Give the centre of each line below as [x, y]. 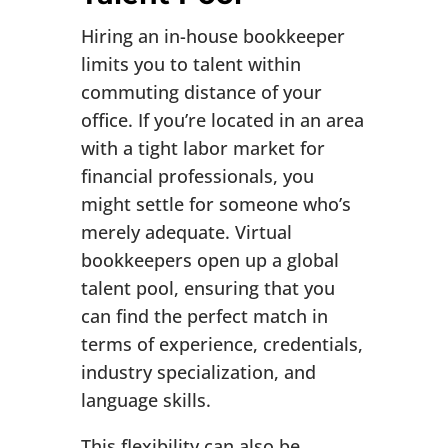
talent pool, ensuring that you [207, 288]
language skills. [145, 400]
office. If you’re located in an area [222, 120]
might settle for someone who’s [215, 204]
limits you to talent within [190, 64]
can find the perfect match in [204, 316]
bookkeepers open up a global [209, 260]
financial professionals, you [197, 176]
